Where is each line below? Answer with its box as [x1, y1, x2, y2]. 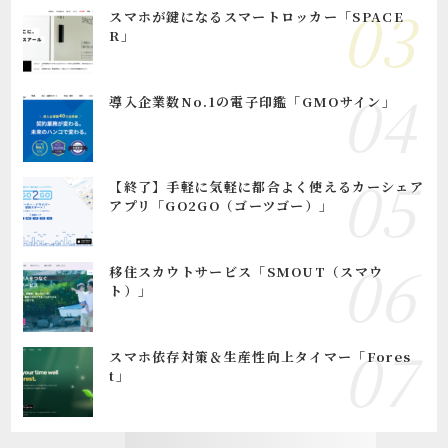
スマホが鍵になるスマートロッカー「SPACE [109, 7, 404, 27]
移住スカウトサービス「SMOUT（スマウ [109, 262, 384, 282]
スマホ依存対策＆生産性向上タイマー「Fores [109, 347, 412, 367]
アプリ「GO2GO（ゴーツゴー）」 [109, 196, 334, 216]
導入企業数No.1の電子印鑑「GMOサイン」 [109, 92, 396, 112]
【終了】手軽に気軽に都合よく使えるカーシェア [109, 177, 424, 197]
